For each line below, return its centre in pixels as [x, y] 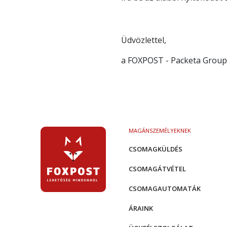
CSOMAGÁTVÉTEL [157, 169]
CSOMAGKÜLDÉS [156, 149]
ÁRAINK [141, 208]
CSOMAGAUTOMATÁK [165, 188]
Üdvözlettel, [144, 40]
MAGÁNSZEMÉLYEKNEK [160, 130]
